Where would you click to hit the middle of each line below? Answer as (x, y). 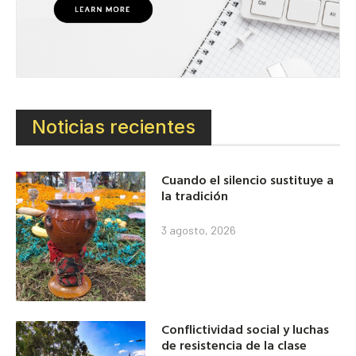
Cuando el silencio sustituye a (248, 179)
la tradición (195, 195)
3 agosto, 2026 (199, 230)
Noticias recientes (114, 127)
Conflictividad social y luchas (246, 329)
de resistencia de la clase (234, 344)
